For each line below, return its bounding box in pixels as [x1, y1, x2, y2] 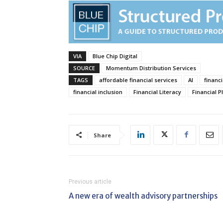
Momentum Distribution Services [106, 64, 196, 72]
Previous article [69, 178, 111, 185]
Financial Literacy [133, 88, 181, 96]
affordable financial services [99, 76, 177, 84]
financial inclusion [73, 88, 122, 96]
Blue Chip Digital [93, 52, 137, 60]
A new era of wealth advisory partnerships [69, 191, 219, 201]
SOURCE [73, 64, 95, 72]
